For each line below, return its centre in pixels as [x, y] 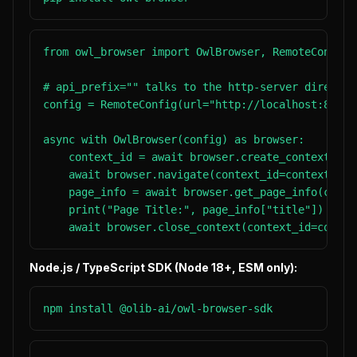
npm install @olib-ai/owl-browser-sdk [158, 308]
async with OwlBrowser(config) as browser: [174, 139]
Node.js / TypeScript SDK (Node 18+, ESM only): [163, 267]
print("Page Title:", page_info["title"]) [183, 210]
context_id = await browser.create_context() [193, 157]
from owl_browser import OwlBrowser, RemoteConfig [196, 52]
